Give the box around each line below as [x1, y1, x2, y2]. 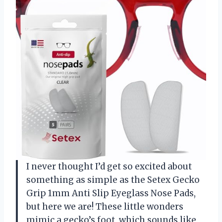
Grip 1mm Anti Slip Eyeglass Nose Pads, [26, 187, 196, 199]
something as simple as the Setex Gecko [26, 174, 200, 185]
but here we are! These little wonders [26, 201, 183, 212]
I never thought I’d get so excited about [26, 161, 192, 172]
